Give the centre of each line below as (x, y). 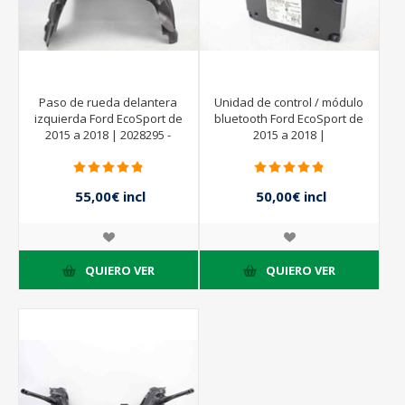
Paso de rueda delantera (108, 103)
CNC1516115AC (108, 151)
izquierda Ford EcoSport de (108, 119)
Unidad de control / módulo (289, 103)
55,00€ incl (110, 196)
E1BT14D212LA (289, 151)
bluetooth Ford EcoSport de (289, 119)
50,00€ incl (291, 196)
